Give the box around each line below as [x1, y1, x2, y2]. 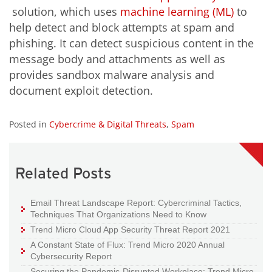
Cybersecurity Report [30, 251, 112, 262]
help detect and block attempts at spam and [9, 19, 234, 35]
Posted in [9, 118, 49, 131]
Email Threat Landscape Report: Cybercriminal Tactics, [30, 198, 242, 208]
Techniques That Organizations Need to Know [30, 209, 206, 220]
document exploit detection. [9, 83, 153, 98]
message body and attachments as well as [9, 51, 225, 66]
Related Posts [15, 164, 111, 183]
